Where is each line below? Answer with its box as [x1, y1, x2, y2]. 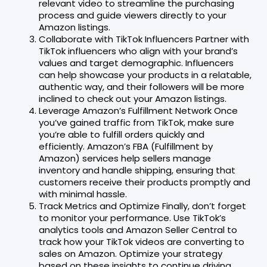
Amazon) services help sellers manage [39, 152, 211, 165]
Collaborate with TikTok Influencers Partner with [39, 33, 249, 46]
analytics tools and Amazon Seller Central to [39, 223, 237, 237]
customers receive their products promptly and [39, 176, 250, 189]
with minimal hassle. [39, 188, 127, 201]
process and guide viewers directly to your [39, 9, 226, 22]
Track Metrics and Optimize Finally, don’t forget [39, 200, 246, 213]
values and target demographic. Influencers [39, 57, 234, 70]
